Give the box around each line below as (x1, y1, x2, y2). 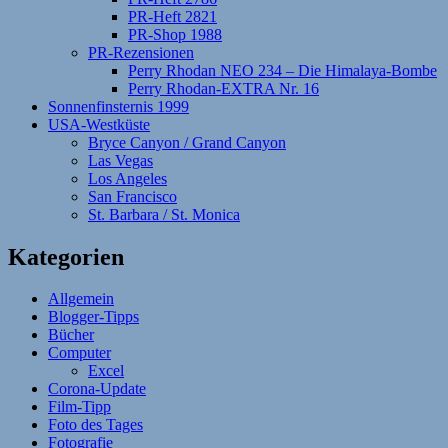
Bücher (48, 326, 94, 344)
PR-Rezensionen (88, 43, 194, 61)
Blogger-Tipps (48, 308, 139, 326)
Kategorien (8, 243, 124, 270)
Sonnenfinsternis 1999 (48, 97, 189, 115)
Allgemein (48, 290, 114, 308)
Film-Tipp (48, 398, 111, 416)
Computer (48, 344, 111, 362)
